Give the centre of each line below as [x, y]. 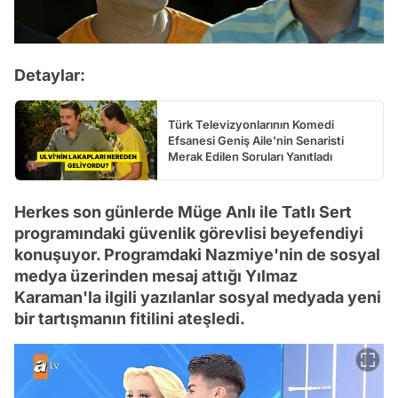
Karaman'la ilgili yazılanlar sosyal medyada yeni [198, 298]
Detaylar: [50, 76]
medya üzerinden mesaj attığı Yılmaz [156, 276]
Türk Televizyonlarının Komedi [251, 125]
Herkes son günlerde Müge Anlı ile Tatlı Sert [183, 212]
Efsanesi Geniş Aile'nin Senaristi [256, 141]
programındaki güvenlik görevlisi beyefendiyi [189, 234]
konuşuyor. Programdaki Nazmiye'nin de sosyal [197, 255]
